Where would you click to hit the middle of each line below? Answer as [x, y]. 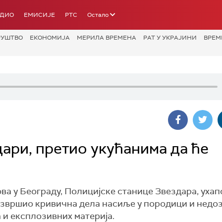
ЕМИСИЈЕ [39, 15]
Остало [98, 15]
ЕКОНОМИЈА [50, 38]
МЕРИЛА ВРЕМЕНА [107, 38]
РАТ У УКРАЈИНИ [170, 38]
